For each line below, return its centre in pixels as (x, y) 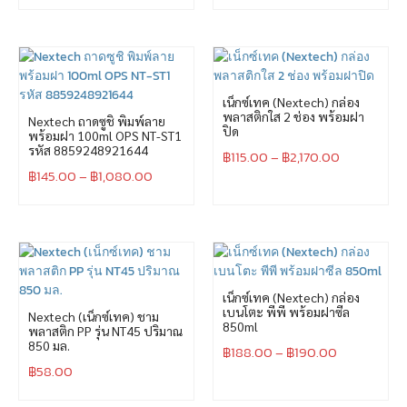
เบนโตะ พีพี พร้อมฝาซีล (286, 311)
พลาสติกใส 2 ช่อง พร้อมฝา (293, 116)
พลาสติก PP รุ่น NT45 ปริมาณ (105, 330)
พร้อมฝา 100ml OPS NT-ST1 (105, 135)
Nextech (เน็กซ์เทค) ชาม (94, 316)
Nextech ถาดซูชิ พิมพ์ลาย (97, 120)
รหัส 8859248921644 (88, 149)
